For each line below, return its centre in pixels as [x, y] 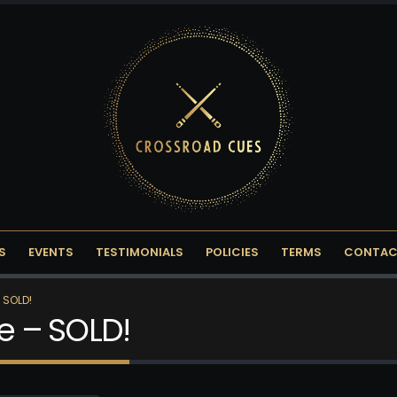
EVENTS [51, 253]
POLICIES [232, 253]
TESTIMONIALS [140, 253]
